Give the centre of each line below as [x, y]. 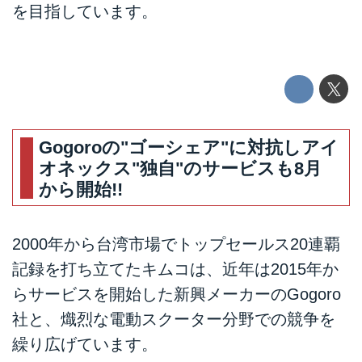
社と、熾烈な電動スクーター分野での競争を [174, 319]
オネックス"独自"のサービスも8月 [181, 168]
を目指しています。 [85, 11]
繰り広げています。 [85, 344]
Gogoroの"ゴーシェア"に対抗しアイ [189, 147]
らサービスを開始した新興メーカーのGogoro [177, 294]
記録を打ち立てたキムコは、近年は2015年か [175, 269]
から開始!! [81, 189]
